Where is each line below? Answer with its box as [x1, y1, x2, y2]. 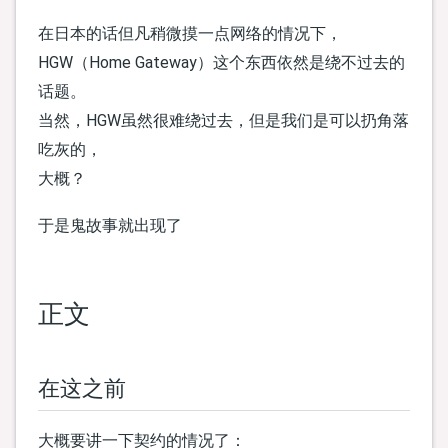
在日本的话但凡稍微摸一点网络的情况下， [38, 23, 342, 43]
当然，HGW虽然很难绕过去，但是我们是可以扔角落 [38, 110, 409, 130]
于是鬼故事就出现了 [38, 216, 182, 236]
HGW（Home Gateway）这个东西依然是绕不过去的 [38, 52, 405, 72]
